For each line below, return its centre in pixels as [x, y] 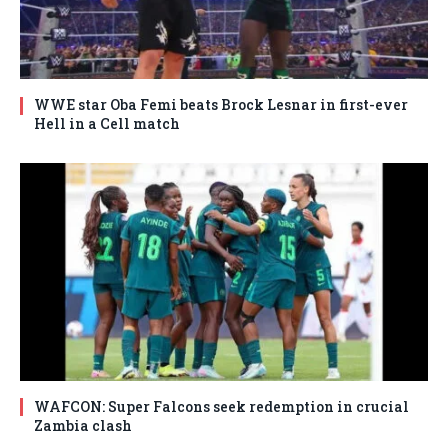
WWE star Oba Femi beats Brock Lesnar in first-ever [221, 105]
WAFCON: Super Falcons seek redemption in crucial [221, 406]
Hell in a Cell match [107, 124]
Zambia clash [83, 425]
